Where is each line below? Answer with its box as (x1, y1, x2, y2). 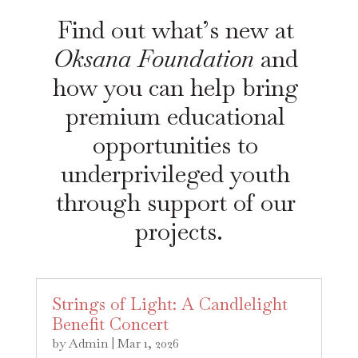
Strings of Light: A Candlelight (51, 293, 288, 315)
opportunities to (93, 129, 259, 161)
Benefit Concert (51, 313, 169, 335)
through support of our (55, 187, 296, 218)
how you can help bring (52, 72, 299, 103)
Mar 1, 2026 (117, 335, 179, 352)
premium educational (66, 101, 286, 132)
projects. (134, 216, 223, 247)
